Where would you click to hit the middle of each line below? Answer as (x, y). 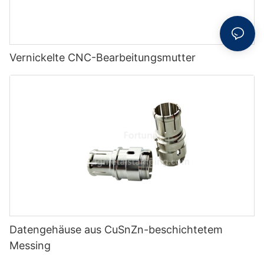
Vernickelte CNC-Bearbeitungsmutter (103, 58)
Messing (30, 246)
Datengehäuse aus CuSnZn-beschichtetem (116, 230)
